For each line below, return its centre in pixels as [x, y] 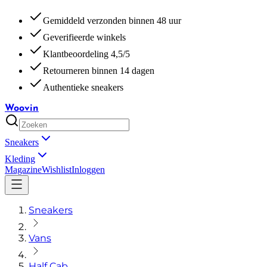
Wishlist [57, 170]
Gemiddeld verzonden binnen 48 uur [112, 21]
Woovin [22, 108]
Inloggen [88, 170]
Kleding [20, 159]
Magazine [23, 170]
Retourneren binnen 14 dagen [99, 71]
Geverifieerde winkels [84, 37]
